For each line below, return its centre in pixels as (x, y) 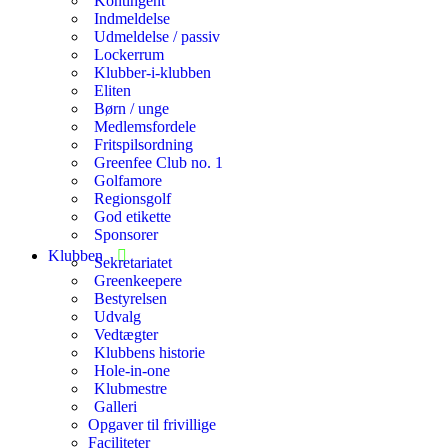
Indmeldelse (132, 18)
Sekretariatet (133, 262)
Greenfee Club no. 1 (158, 162)
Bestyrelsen (130, 298)
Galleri (115, 406)
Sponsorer (126, 234)
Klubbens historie (149, 352)
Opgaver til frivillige (152, 424)
